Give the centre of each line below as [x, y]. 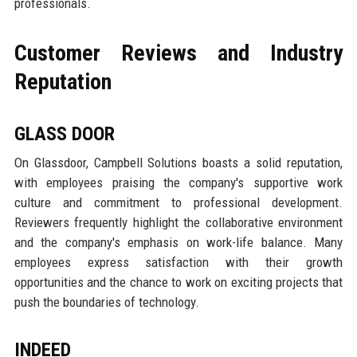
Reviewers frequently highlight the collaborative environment [178, 223]
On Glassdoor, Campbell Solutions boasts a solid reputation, [178, 163]
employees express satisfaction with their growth [178, 263]
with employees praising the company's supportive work [178, 183]
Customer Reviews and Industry [178, 53]
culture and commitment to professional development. [178, 203]
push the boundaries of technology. [106, 302]
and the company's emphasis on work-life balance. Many [178, 243]
